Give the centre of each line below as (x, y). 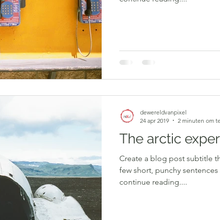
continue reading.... (153, 182)
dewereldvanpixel (163, 112)
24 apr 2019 (154, 120)
